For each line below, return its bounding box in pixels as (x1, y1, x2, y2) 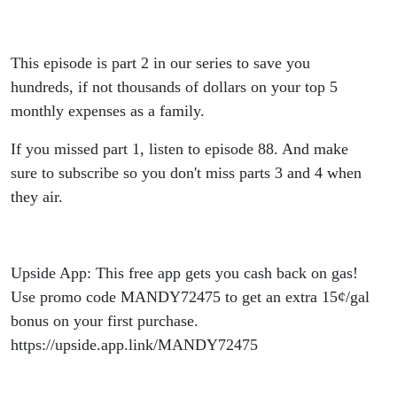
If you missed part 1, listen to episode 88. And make (11, 140, 348, 159)
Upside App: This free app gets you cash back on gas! (11, 264, 358, 283)
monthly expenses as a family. (11, 102, 209, 121)
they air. (11, 188, 63, 206)
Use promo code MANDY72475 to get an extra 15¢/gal (11, 288, 370, 307)
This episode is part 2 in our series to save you (11, 54, 310, 73)
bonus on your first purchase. (11, 312, 198, 331)
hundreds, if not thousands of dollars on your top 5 (11, 78, 338, 97)
